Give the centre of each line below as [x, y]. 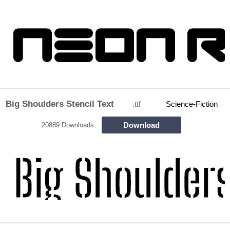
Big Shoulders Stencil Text [60, 104]
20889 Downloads [68, 125]
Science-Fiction [192, 104]
